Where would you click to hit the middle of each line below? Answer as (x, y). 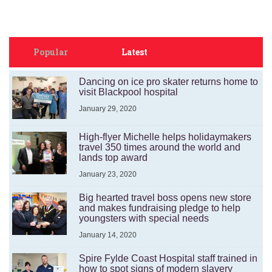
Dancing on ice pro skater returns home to (168, 82)
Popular (51, 52)
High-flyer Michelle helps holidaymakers (165, 137)
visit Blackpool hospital (128, 92)
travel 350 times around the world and (160, 148)
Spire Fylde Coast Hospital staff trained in (168, 259)
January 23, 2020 (108, 175)
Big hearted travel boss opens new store (165, 198)
